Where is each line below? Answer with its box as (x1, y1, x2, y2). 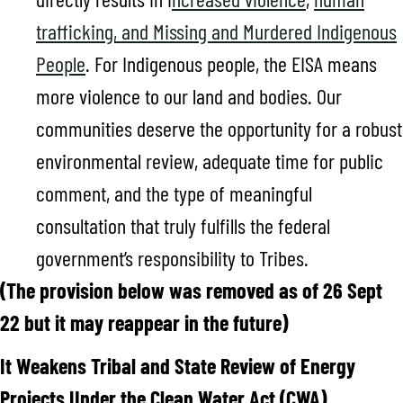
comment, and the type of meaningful (36, 179, 312, 206)
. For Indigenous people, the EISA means (85, 49, 377, 76)
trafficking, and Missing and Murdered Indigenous (36, 17, 397, 44)
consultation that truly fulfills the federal (36, 211, 330, 238)
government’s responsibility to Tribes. (36, 244, 309, 271)
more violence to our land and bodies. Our (36, 82, 342, 109)
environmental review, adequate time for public (36, 147, 383, 174)
